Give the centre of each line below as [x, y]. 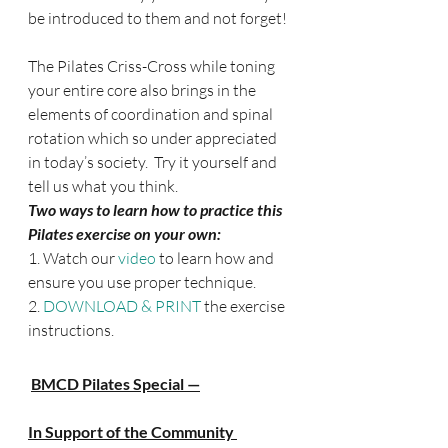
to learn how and [216, 258]
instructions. [71, 330]
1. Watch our [73, 258]
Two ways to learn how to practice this [156, 209]
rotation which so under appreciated [154, 138]
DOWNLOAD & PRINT [123, 306]
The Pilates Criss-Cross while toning [153, 66]
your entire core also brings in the [143, 90]
